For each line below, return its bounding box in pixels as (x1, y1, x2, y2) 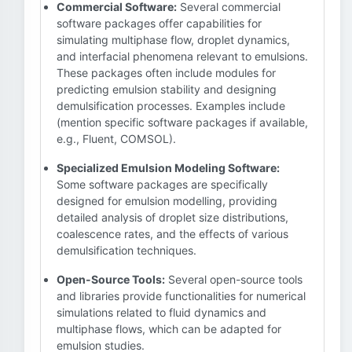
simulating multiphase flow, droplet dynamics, (57, 33, 290, 46)
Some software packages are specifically (57, 178, 268, 191)
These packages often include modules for (57, 66, 276, 79)
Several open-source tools (165, 273, 302, 286)
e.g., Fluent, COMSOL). (57, 132, 176, 145)
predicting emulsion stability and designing (57, 82, 277, 96)
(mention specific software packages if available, (57, 115, 308, 129)
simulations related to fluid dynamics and (57, 306, 266, 319)
